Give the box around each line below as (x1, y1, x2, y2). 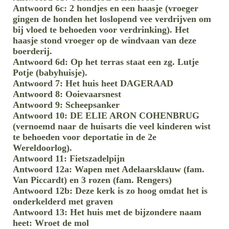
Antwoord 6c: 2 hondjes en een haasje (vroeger (13, 3, 198, 13)
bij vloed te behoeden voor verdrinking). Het (13, 24, 189, 35)
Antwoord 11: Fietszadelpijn (13, 153, 125, 164)
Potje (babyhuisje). (13, 67, 87, 78)
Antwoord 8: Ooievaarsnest (13, 88, 121, 99)
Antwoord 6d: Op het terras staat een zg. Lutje (13, 56, 199, 67)
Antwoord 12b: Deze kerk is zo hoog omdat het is (13, 185, 208, 196)
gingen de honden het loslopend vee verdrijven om (13, 13, 211, 24)
